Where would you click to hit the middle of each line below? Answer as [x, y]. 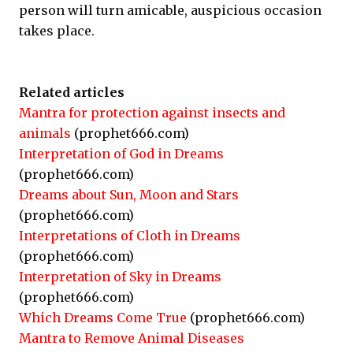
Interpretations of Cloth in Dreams [130, 236]
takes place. [57, 31]
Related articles [72, 92]
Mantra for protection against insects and [152, 113]
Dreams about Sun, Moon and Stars [129, 195]
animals [45, 133]
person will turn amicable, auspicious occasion [170, 10]
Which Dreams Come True [103, 318]
